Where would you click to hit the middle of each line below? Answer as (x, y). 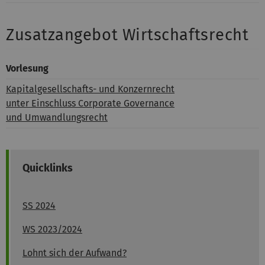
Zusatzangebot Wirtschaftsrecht (127, 35)
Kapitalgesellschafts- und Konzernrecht (90, 89)
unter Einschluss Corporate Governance (90, 103)
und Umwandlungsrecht (57, 117)
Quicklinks (48, 168)
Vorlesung (27, 68)
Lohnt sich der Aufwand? (75, 253)
